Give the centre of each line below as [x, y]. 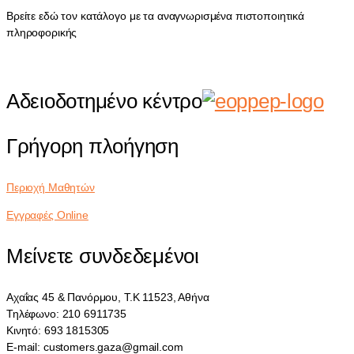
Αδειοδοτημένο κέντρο [104, 101]
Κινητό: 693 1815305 [58, 330]
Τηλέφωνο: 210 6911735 [67, 313]
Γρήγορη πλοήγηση [92, 146]
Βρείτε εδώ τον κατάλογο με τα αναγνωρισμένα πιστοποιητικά [156, 15]
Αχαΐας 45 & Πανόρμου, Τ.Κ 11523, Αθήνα [108, 297]
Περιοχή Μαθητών [51, 187]
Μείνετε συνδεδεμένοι [103, 256]
